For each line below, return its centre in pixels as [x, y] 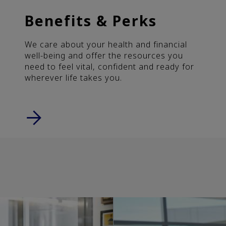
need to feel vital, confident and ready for [109, 66]
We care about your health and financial [106, 44]
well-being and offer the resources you [104, 55]
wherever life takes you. [73, 77]
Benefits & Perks [91, 20]
